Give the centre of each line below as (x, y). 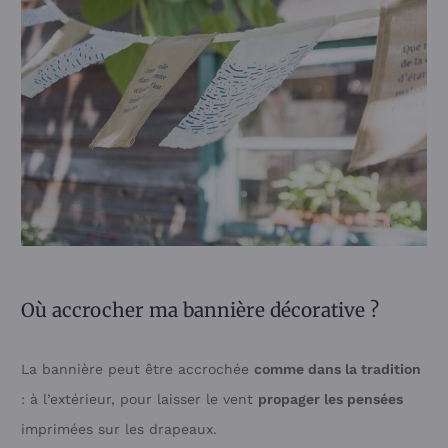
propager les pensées (330, 399)
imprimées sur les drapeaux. (119, 429)
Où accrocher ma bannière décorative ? (200, 310)
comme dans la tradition (337, 369)
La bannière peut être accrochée (137, 369)
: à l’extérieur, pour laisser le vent (139, 399)
